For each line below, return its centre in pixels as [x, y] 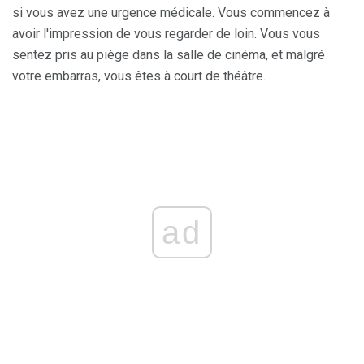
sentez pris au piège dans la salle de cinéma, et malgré [169, 55]
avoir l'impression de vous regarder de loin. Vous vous [166, 34]
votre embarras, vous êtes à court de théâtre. [139, 76]
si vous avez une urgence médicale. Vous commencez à [171, 13]
